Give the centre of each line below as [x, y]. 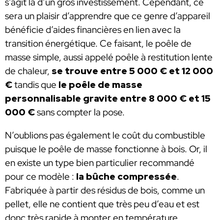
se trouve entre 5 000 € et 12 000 [131, 71]
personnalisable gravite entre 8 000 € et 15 [108, 98]
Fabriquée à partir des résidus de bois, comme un [105, 191]
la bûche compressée [126, 177]
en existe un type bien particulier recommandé [100, 163]
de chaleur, [27, 71]
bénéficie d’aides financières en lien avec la [93, 29]
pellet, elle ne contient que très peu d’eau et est [102, 204]
